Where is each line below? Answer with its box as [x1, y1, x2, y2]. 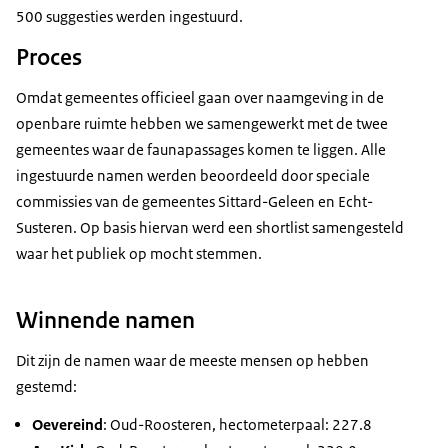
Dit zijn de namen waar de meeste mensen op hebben [16, 351, 369, 371]
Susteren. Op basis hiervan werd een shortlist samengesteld [16, 217, 404, 237]
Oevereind [32, 415, 103, 435]
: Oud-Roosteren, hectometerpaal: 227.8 [103, 415, 372, 435]
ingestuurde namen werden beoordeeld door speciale [16, 165, 370, 185]
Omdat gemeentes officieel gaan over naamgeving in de [16, 87, 384, 107]
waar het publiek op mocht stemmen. [16, 243, 262, 263]
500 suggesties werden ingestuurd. [16, 6, 246, 26]
